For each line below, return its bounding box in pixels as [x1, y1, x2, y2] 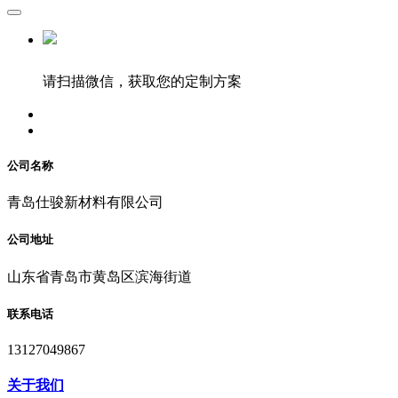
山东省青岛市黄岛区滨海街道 [7, 268, 192, 284]
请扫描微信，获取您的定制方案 [43, 73, 242, 89]
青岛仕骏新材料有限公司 [7, 195, 163, 211]
